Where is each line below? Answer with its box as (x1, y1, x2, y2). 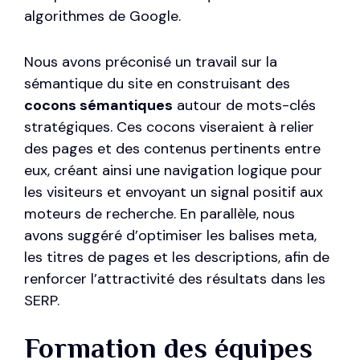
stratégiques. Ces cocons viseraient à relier (24, 117, 314, 137)
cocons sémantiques (24, 96, 173, 116)
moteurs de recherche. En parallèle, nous (24, 204, 295, 224)
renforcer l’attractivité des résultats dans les (24, 269, 325, 289)
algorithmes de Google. (24, 6, 181, 27)
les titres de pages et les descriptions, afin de (24, 247, 329, 268)
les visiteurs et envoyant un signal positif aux (24, 182, 323, 202)
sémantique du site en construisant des (24, 74, 290, 94)
